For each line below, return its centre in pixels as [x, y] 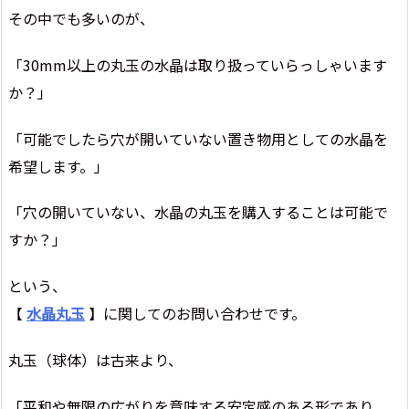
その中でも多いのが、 [81, 18]
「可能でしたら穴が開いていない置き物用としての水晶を [198, 138]
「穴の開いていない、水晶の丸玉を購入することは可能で [198, 212]
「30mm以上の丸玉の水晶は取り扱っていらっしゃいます [198, 64]
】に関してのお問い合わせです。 [195, 314]
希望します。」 [58, 166]
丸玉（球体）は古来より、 [95, 359]
